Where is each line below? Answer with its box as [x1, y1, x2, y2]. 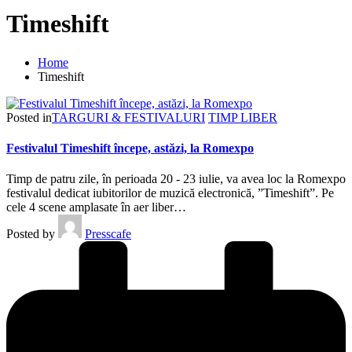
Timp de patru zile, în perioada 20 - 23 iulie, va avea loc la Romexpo [6, 172, 346, 186]
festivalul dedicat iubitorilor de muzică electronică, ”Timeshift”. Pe [6, 186, 334, 200]
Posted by [6, 227, 55, 241]
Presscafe [85, 227, 131, 241]
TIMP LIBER [208, 110, 277, 124]
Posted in [6, 110, 52, 124]
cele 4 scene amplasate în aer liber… [6, 200, 186, 214]
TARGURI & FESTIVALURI [52, 110, 205, 124]
